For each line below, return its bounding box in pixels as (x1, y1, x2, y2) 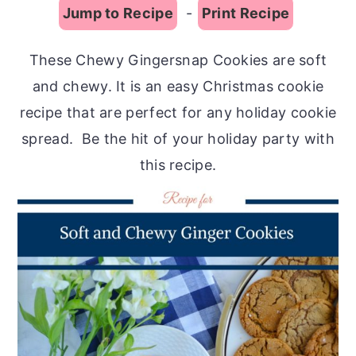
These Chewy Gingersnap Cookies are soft (29, 52, 327, 68)
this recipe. (139, 157, 217, 173)
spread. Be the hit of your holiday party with (21, 130, 335, 147)
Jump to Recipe (62, 5, 173, 21)
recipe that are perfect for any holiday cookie (19, 104, 337, 121)
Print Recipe (201, 5, 290, 21)
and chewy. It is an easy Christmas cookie (32, 78, 324, 95)
